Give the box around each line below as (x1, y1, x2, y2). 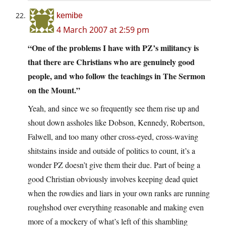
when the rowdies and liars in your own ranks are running (28, 188, 210, 199)
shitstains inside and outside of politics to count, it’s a (28, 145, 195, 156)
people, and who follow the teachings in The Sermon (28, 70, 205, 82)
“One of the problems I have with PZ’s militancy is (28, 42, 199, 54)
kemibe (56, 11, 83, 20)
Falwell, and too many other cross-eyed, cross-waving (28, 131, 198, 142)
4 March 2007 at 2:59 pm (56, 24, 149, 36)
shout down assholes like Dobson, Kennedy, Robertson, (28, 117, 205, 128)
